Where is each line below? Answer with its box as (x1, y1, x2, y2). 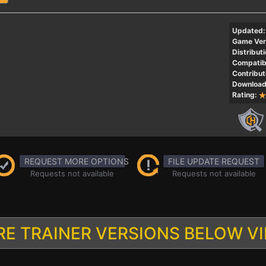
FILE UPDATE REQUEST (168, 156, 259, 166)
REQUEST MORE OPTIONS (24, 156, 129, 166)
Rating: (232, 90, 257, 99)
